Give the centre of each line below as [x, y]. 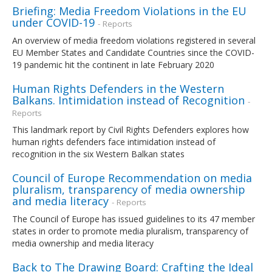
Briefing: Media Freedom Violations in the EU [129, 11]
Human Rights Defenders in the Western [118, 88]
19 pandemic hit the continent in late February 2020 [113, 64]
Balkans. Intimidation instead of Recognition [128, 100]
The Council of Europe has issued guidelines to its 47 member [134, 219]
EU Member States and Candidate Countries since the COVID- [133, 52]
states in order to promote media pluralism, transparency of [130, 231]
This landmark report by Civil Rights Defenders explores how [131, 129]
